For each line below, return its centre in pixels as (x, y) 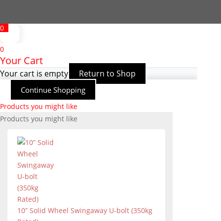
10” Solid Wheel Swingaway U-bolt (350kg (85, 210)
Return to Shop (107, 74)
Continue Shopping (53, 90)
